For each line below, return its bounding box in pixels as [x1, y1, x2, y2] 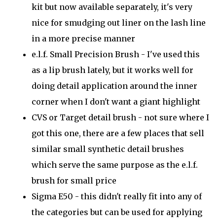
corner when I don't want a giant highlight [32, 97, 200, 107]
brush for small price [32, 176, 116, 185]
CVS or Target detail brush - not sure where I [32, 112, 209, 122]
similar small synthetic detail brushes [32, 144, 184, 154]
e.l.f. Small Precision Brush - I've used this [32, 49, 200, 59]
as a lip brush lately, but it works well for [32, 65, 193, 75]
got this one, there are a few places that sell [32, 128, 204, 138]
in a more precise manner [32, 34, 135, 43]
